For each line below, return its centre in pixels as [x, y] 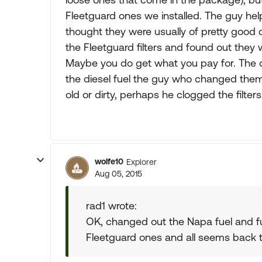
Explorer [142, 162]
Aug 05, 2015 [118, 174]
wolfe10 [109, 161]
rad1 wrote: [111, 206]
